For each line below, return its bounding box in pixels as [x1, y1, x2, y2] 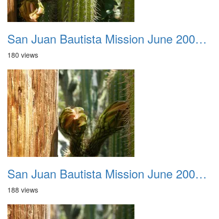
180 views [7, 50, 38, 60]
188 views [7, 185, 38, 195]
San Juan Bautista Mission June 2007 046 [195, 30, 207, 47]
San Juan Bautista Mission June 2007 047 [195, 165, 207, 182]
